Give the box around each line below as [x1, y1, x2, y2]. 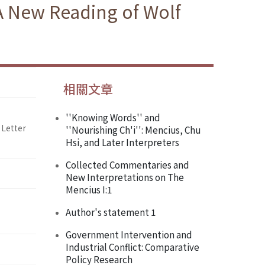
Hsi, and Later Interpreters [66, 135, 179, 149]
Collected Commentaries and [66, 158, 189, 172]
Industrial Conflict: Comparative [66, 240, 199, 254]
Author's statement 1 [66, 205, 156, 219]
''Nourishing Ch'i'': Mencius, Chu [66, 123, 201, 137]
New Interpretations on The [66, 170, 184, 184]
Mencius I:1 [66, 183, 112, 196]
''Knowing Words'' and [66, 111, 160, 124]
